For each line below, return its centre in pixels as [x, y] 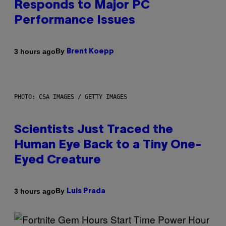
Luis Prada [86, 192]
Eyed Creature [58, 161]
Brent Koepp [90, 52]
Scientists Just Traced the [94, 130]
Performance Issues [75, 21]
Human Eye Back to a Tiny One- [108, 146]
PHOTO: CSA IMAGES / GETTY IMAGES [71, 97]
